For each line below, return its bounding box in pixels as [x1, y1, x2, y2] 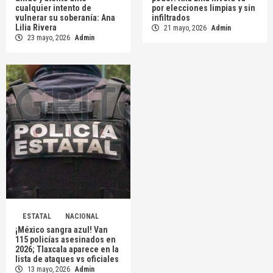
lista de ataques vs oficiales [15, 254, 119, 264]
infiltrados [152, 13, 190, 23]
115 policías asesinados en [15, 235, 116, 245]
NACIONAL [65, 212, 99, 221]
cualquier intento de [15, 3, 91, 13]
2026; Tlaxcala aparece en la [15, 244, 119, 255]
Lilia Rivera [15, 23, 57, 33]
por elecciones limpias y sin [152, 3, 255, 13]
